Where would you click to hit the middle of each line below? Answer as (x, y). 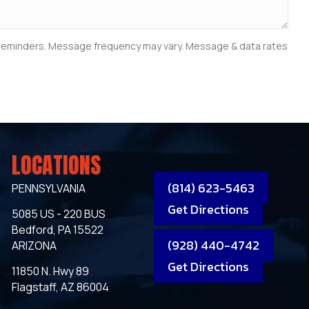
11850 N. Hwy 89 (51, 271)
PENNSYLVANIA (49, 188)
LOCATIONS (57, 165)
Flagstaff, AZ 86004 (61, 287)
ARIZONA (34, 245)
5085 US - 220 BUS (59, 213)
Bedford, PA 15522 (58, 229)
